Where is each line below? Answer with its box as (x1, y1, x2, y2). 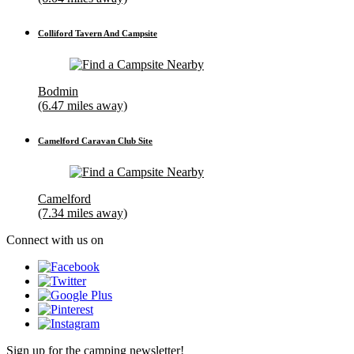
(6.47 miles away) (38, 98, 127, 112)
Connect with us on (6, 232, 104, 247)
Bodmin (38, 84, 78, 98)
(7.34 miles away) (38, 205, 127, 220)
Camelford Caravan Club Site (38, 135, 153, 145)
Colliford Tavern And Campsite (38, 28, 157, 38)
